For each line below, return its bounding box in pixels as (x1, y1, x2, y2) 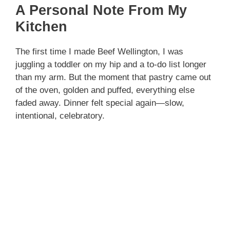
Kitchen (15, 19, 67, 35)
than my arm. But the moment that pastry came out (15, 72, 211, 83)
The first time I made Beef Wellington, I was (15, 47, 183, 57)
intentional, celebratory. (15, 111, 105, 121)
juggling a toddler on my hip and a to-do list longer (15, 60, 206, 70)
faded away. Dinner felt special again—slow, (15, 98, 184, 108)
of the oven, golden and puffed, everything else (15, 85, 195, 95)
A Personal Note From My (15, 3, 187, 18)
